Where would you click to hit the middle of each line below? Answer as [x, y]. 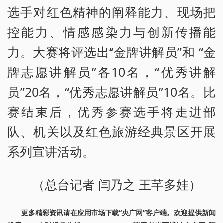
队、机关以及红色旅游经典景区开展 [111, 131]
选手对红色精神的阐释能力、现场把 [111, 12]
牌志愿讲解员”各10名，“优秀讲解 [111, 71]
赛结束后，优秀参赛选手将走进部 [111, 111]
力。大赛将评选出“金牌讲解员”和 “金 [111, 52]
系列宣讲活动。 [51, 151]
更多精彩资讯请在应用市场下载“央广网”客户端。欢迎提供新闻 [118, 212]
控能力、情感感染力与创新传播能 [111, 32]
